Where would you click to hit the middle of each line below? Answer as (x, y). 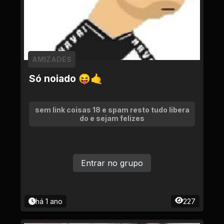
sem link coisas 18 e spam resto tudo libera (112, 110)
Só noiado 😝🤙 (66, 78)
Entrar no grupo (112, 163)
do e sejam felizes (112, 118)
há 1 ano (49, 201)
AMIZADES (52, 59)
